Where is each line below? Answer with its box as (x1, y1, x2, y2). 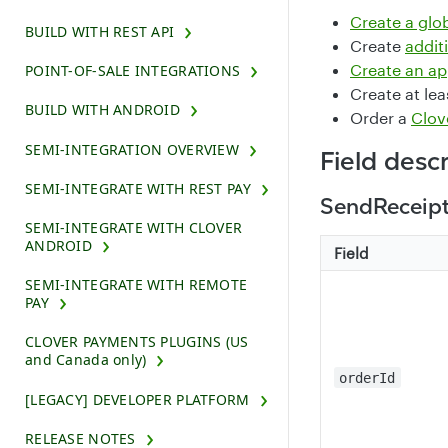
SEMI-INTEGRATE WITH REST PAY (25, 178, 251, 198)
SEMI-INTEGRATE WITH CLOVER (25, 218, 243, 238)
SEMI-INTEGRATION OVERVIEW (25, 139, 239, 159)
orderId (339, 369, 396, 386)
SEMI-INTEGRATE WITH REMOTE (25, 275, 248, 295)
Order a (350, 108, 411, 128)
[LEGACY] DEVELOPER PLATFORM (25, 389, 250, 409)
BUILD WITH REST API (25, 22, 175, 42)
